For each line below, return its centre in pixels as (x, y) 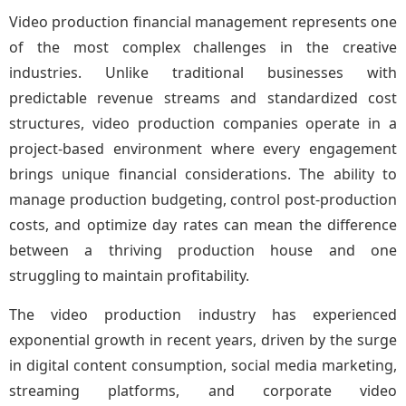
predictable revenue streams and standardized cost (203, 98)
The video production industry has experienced (203, 314)
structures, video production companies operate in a (203, 123)
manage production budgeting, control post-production (203, 199)
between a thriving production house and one (203, 250)
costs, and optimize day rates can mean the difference (203, 225)
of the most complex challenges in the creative (203, 47)
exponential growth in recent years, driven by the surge (203, 340)
